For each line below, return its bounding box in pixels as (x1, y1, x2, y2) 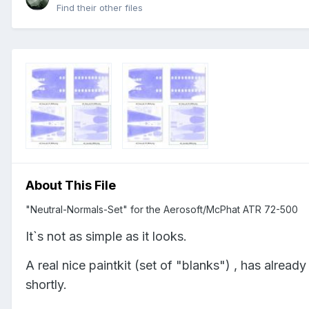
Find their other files (57, 2, 143, 14)
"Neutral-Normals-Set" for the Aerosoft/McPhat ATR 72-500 (26, 203, 298, 215)
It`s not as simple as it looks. (26, 228, 187, 243)
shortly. (26, 277, 67, 292)
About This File (26, 177, 116, 192)
